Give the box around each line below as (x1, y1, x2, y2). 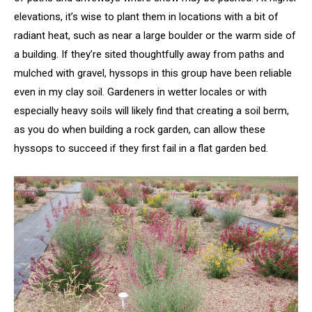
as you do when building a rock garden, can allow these (14, 123, 265, 136)
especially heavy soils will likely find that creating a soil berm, (14, 104, 289, 117)
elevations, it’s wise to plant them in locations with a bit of (14, 10, 279, 23)
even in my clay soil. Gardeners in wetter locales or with (14, 85, 267, 98)
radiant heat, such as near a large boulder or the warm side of (14, 29, 296, 42)
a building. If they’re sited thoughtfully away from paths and (14, 47, 284, 61)
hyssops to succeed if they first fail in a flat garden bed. (14, 141, 268, 155)
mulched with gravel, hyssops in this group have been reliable (14, 66, 292, 79)
